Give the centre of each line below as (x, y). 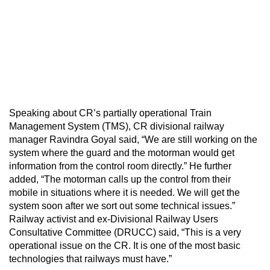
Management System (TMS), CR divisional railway (117, 126)
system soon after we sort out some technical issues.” (122, 206)
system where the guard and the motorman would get (122, 152)
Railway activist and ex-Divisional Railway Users (114, 219)
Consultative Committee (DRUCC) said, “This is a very (125, 232)
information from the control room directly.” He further (120, 166)
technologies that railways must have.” (90, 259)
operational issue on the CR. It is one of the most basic (125, 245)
